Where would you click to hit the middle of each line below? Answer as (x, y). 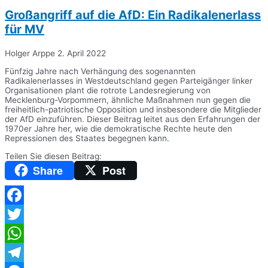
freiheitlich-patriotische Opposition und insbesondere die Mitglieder (133, 110)
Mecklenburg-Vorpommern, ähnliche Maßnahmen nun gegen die (128, 100)
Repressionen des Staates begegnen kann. (87, 138)
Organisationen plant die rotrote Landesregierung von (108, 91)
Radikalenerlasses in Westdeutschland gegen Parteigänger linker (129, 81)
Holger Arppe (31, 54)
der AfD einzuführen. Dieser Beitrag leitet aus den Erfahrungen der (133, 119)
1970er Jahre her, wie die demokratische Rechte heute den (118, 129)
